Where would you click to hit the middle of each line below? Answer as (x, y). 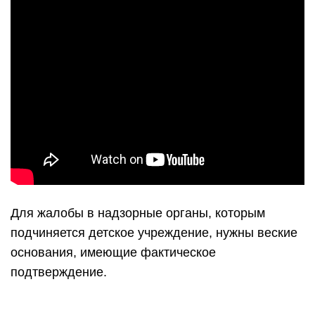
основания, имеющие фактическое (113, 252)
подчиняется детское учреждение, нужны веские (154, 233)
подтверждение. (59, 272)
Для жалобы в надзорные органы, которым (138, 213)
